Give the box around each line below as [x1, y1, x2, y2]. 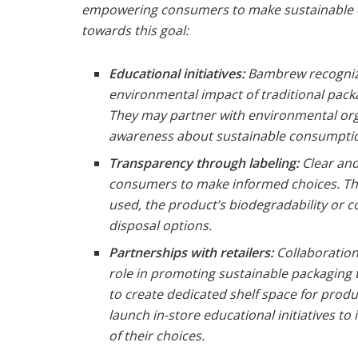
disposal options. [109, 216, 213, 234]
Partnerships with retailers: [109, 243, 274, 261]
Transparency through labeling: [109, 153, 300, 172]
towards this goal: [82, 21, 189, 39]
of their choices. [109, 326, 205, 344]
